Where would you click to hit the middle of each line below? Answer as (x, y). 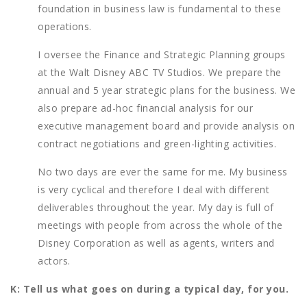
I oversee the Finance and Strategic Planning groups (162, 55)
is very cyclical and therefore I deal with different (153, 190)
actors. (54, 261)
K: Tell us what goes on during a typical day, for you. (149, 289)
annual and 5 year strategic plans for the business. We (167, 90)
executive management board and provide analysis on (166, 126)
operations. (65, 27)
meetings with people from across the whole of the (160, 225)
